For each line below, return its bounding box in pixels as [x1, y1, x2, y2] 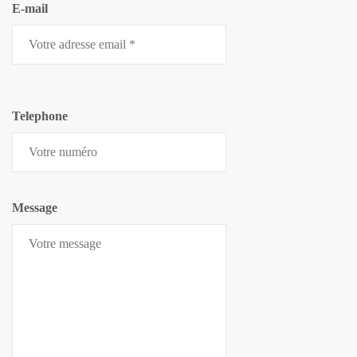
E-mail [12, 2, 48, 16]
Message [12, 201, 57, 215]
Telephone [12, 109, 68, 124]
